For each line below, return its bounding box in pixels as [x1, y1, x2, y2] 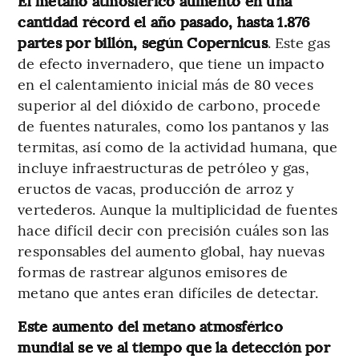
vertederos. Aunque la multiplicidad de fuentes [18, 199, 337, 220]
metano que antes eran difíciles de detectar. [18, 282, 318, 303]
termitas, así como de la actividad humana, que [18, 136, 337, 157]
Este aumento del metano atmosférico [18, 316, 283, 337]
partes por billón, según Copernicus [18, 32, 268, 53]
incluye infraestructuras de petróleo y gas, [18, 157, 309, 178]
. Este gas [267, 32, 330, 53]
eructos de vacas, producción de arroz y [18, 178, 295, 199]
